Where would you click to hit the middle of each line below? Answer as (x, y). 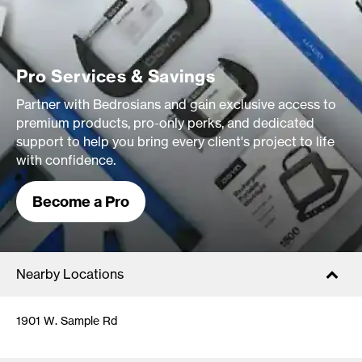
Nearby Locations (70, 274)
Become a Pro (81, 202)
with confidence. (66, 160)
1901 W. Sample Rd (67, 320)
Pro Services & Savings (116, 76)
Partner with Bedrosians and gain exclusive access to (176, 104)
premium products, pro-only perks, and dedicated (165, 123)
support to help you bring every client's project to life (175, 141)
